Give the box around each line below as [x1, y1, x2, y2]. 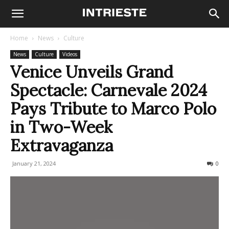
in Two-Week [10, 117, 112, 138]
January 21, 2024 [12, 159, 56, 167]
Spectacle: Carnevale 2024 [10, 80, 207, 101]
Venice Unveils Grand [10, 61, 173, 82]
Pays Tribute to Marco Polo [10, 98, 216, 119]
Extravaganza [10, 135, 113, 156]
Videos [62, 51, 77, 58]
